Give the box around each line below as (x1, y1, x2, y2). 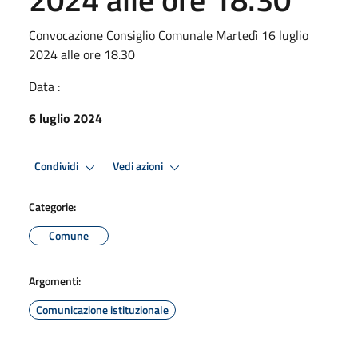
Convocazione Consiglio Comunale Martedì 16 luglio (29, 25, 308, 45)
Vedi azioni (113, 157, 165, 176)
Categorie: (29, 197, 76, 215)
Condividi (34, 157, 81, 176)
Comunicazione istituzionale (36, 300, 169, 318)
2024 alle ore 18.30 (29, 44, 135, 64)
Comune (49, 226, 89, 244)
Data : (29, 76, 60, 96)
